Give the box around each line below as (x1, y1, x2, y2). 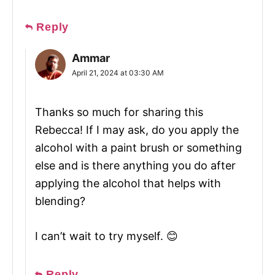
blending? (35, 194, 85, 207)
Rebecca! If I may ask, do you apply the (35, 123, 239, 136)
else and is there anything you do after (35, 158, 236, 172)
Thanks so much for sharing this (35, 105, 203, 118)
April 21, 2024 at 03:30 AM (72, 68, 164, 77)
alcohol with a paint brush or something (35, 141, 242, 154)
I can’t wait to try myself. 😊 (35, 229, 178, 242)
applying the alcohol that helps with (35, 176, 221, 190)
